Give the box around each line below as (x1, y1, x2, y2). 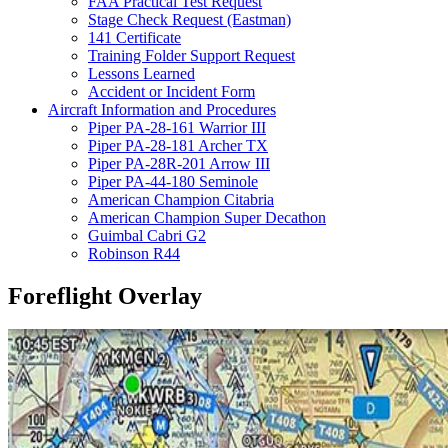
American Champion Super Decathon (88, 208, 326, 226)
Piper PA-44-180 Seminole (88, 172, 258, 190)
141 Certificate (88, 28, 181, 46)
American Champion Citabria (88, 190, 274, 208)
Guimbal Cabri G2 (88, 226, 206, 244)
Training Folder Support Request (88, 46, 295, 64)
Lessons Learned (88, 64, 195, 82)
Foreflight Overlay (8, 282, 202, 309)
